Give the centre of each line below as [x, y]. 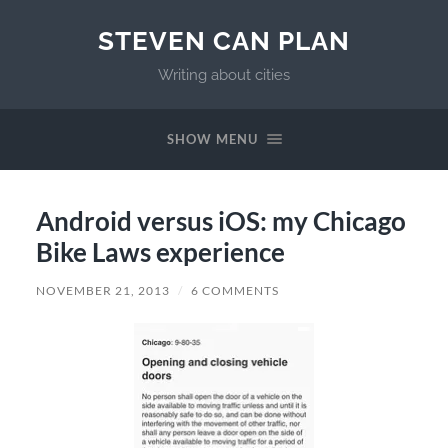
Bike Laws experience [160, 251]
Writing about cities [224, 75]
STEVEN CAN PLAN [224, 40]
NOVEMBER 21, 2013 [102, 290]
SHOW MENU [212, 139]
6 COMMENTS [234, 290]
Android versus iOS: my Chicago [220, 220]
